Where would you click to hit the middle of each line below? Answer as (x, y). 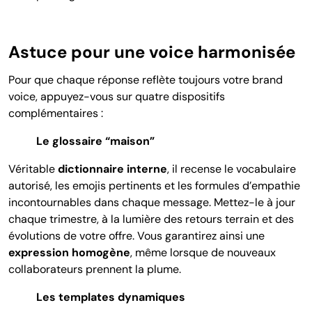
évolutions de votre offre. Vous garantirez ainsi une (136, 235)
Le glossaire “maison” (95, 141)
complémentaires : (56, 113)
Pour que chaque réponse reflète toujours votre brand (146, 79)
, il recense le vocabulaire (232, 169)
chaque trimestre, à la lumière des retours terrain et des (151, 219)
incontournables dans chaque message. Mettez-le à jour (152, 202)
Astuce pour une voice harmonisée (152, 52)
